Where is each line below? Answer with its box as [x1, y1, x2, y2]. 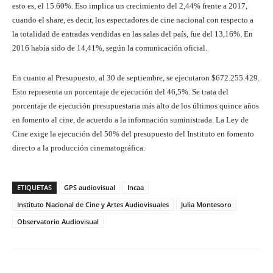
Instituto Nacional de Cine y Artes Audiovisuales [17, 200, 169, 210]
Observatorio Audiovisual [17, 217, 99, 227]
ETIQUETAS [17, 183, 52, 193]
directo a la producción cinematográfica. [12, 143, 145, 153]
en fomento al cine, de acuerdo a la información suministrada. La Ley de [12, 115, 249, 125]
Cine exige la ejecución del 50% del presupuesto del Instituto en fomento [12, 129, 254, 139]
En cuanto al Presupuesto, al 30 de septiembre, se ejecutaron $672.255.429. [12, 73, 260, 83]
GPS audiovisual [64, 183, 115, 193]
